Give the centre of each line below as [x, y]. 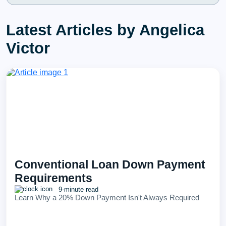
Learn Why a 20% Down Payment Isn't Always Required [107, 197]
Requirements [53, 178]
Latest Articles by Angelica [105, 30]
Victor [28, 48]
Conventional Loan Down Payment [110, 164]
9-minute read [77, 189]
